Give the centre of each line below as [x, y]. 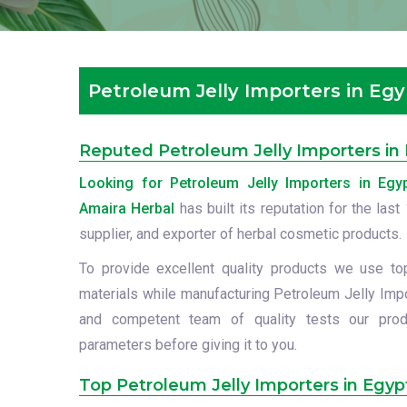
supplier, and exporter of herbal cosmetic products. [240, 234]
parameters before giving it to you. [188, 345]
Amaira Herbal [127, 208]
